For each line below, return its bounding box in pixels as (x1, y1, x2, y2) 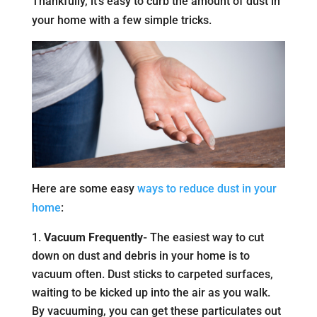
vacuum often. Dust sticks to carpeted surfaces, (31, 267, 273, 282)
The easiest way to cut (149, 231, 264, 245)
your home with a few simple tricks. (31, 13, 212, 27)
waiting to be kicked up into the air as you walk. (31, 286, 270, 300)
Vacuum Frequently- (43, 231, 150, 245)
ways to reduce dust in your (137, 182, 277, 196)
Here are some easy (31, 182, 137, 196)
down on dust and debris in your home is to (31, 249, 250, 263)
